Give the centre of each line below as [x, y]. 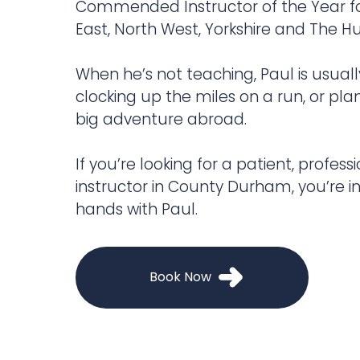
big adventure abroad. [161, 119]
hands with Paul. [136, 209]
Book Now [181, 277]
